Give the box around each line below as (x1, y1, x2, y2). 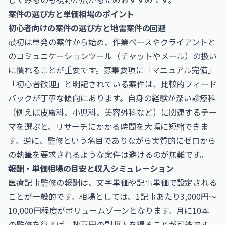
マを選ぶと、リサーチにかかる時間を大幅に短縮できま (8, 120, 208, 132)
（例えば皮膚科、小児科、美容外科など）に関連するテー (8, 106, 217, 118)
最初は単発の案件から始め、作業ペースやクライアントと (8, 36, 216, 48)
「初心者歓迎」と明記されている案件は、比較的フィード (8, 78, 217, 90)
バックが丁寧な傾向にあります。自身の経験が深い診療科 (8, 92, 216, 104)
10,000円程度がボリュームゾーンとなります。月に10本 (8, 204, 209, 216)
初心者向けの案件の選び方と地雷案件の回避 (8, 22, 166, 34)
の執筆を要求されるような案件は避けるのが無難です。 (8, 148, 208, 160)
